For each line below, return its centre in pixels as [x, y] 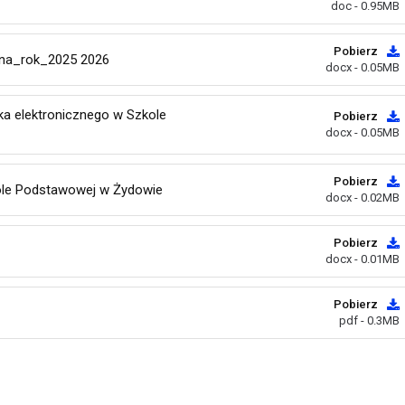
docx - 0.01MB [363, 259]
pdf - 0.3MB [369, 320]
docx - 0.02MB [363, 198]
